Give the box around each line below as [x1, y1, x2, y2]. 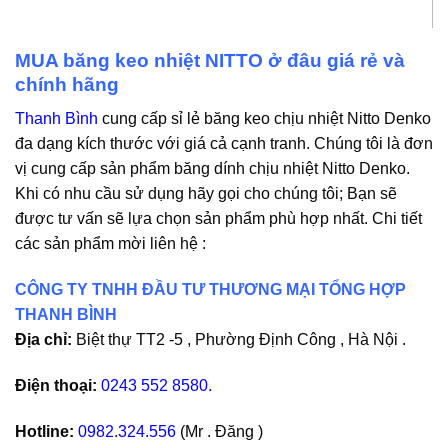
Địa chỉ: [15, 331, 72, 349]
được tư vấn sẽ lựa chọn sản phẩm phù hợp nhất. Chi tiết [15, 210, 422, 228]
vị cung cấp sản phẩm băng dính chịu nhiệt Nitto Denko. [15, 160, 410, 178]
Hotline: [15, 422, 74, 440]
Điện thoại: [15, 376, 97, 394]
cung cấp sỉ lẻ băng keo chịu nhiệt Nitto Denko [98, 110, 431, 128]
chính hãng [15, 73, 119, 95]
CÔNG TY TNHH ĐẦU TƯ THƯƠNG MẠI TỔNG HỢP [15, 281, 406, 299]
